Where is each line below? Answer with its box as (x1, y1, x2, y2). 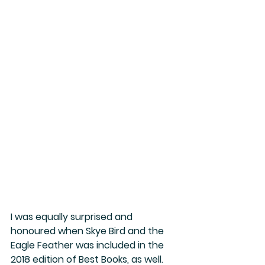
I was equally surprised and (11, 209, 135, 224)
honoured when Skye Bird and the (11, 224, 166, 238)
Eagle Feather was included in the (11, 238, 166, 252)
